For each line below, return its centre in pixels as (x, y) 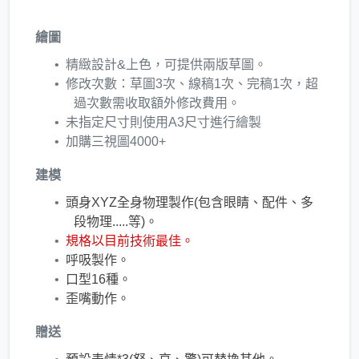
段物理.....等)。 (116, 221)
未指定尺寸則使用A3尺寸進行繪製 (163, 122)
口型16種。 (99, 279)
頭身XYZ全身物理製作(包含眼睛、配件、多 (190, 202)
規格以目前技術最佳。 (130, 240)
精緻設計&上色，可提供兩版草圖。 (166, 64)
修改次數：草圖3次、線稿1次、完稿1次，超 (192, 83)
